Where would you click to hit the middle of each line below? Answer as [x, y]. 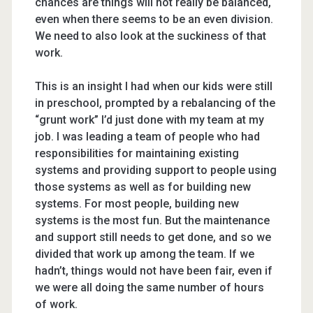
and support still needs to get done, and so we [153, 237]
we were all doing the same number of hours [149, 287]
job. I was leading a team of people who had [147, 137]
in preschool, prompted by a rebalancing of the [155, 103]
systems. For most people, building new [137, 204]
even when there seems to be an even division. [154, 19]
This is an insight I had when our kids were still [153, 86]
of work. [56, 304]
